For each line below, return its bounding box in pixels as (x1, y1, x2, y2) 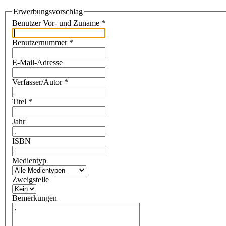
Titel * (12, 97, 32, 106)
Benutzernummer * (12, 38, 73, 47)
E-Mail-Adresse (12, 58, 63, 67)
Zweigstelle (12, 175, 49, 184)
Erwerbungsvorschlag (13, 7, 83, 16)
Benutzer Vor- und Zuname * (12, 19, 105, 28)
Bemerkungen (12, 194, 57, 203)
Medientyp (12, 156, 46, 165)
